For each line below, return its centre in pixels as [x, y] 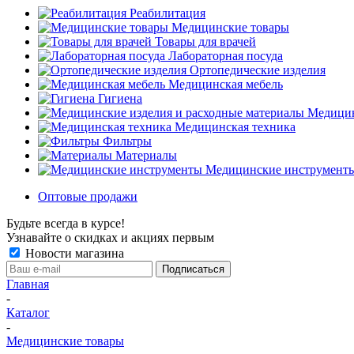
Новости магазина [73, 253]
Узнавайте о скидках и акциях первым [110, 237]
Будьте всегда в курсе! [66, 223]
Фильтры [127, 141]
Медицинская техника [235, 127]
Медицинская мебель [226, 84]
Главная [28, 284]
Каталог [28, 313]
